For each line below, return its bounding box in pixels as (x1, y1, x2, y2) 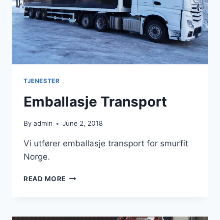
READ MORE (24, 175, 66, 183)
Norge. (24, 152, 50, 162)
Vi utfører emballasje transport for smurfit (24, 138, 188, 149)
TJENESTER (24, 77, 60, 84)
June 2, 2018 (62, 119, 103, 128)
